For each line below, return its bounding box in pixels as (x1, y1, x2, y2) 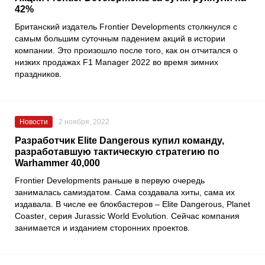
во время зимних (150, 57, 218, 67)
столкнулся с (185, 22, 237, 32)
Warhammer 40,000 (15, 158, 100, 169)
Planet (227, 199, 250, 209)
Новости (20, 118, 48, 127)
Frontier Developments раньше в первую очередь (15, 176, 205, 186)
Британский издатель (15, 22, 99, 32)
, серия (44, 211, 75, 221)
